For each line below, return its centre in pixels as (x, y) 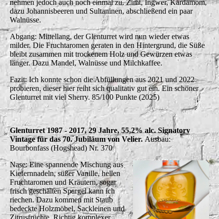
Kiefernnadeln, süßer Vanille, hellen (65, 173)
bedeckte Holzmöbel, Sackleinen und (67, 208)
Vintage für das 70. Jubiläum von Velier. (77, 139)
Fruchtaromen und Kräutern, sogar (63, 182)
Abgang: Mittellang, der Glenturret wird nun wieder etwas (99, 36)
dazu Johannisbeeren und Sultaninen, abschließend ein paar (101, 11)
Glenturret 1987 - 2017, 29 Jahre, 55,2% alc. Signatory (100, 130)
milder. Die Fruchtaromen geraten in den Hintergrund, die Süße (107, 45)
